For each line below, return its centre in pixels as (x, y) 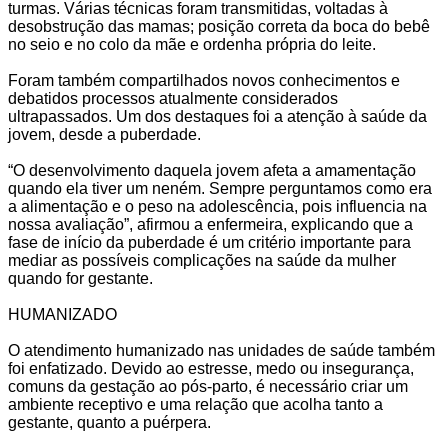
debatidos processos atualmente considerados (173, 98)
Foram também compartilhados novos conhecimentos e (204, 80)
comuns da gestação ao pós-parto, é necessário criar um (208, 386)
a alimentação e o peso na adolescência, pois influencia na (217, 206)
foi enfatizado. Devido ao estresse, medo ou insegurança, (211, 368)
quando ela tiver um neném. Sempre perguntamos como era (220, 188)
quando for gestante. (80, 278)
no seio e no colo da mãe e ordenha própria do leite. (192, 44)
